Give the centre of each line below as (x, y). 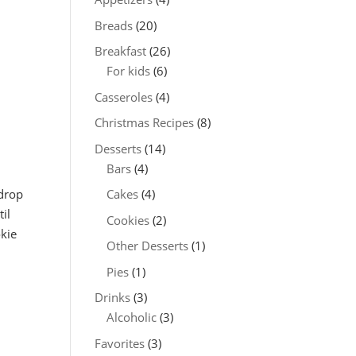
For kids (129, 71)
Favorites (120, 343)
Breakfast (121, 51)
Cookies (128, 220)
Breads (114, 25)
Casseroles (124, 97)
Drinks (113, 297)
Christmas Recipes (145, 122)
